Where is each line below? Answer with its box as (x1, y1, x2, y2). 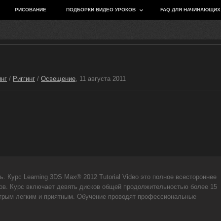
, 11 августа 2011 (75, 75, 126, 82)
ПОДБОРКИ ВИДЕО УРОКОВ (66, 7, 136, 12)
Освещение (41, 75, 75, 82)
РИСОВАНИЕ (15, 7, 46, 12)
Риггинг (13, 75, 35, 82)
